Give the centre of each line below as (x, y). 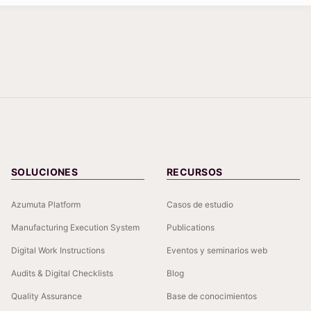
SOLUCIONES (45, 172)
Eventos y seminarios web (217, 251)
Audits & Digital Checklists (62, 274)
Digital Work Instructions (58, 251)
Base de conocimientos (212, 296)
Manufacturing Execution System (75, 228)
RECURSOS (195, 172)
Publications (191, 228)
